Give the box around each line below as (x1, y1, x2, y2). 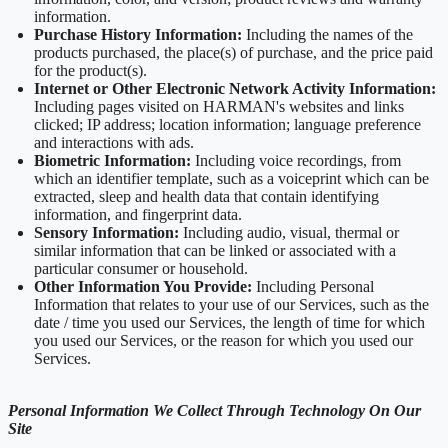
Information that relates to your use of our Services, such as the (34, 296, 429, 314)
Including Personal (256, 278, 374, 296)
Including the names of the (246, 26, 413, 44)
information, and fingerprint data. (34, 206, 242, 224)
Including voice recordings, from (195, 152, 401, 170)
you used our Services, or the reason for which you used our (34, 332, 413, 350)
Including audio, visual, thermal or (183, 224, 399, 242)
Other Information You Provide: (34, 278, 256, 296)
